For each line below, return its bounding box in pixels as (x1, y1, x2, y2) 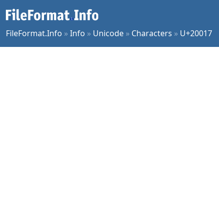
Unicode (93, 28, 124, 39)
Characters (131, 28, 172, 39)
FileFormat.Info (6, 28, 62, 39)
